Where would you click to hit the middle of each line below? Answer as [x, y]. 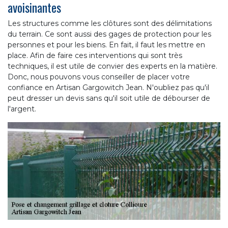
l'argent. [22, 109]
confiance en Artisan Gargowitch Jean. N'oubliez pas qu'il [108, 87]
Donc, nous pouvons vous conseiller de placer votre [99, 77]
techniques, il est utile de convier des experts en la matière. [112, 66]
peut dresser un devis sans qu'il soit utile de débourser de [109, 98]
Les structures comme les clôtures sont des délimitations [110, 23]
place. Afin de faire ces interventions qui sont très [95, 55]
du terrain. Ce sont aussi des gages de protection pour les [109, 34]
